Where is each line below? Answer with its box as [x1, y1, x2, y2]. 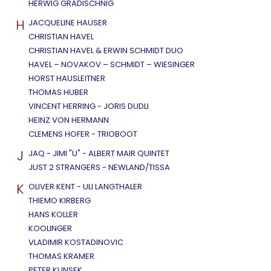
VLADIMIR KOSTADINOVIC [28, 237, 123, 249]
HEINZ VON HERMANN [28, 114, 109, 126]
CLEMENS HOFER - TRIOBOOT [28, 128, 137, 140]
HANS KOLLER [28, 209, 78, 221]
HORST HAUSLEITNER [28, 73, 105, 85]
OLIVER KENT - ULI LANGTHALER [28, 181, 142, 193]
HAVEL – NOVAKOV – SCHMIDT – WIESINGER [28, 59, 195, 71]
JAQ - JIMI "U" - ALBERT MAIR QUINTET [28, 148, 169, 160]
